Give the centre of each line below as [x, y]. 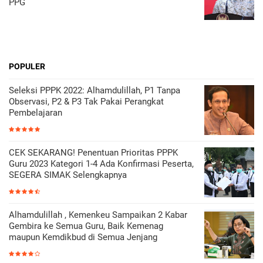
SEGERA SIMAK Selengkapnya [68, 175]
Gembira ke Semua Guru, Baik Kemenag [86, 226]
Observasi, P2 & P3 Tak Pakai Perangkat [86, 102]
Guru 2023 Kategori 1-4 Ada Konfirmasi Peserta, [101, 164]
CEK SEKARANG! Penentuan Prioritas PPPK [93, 153]
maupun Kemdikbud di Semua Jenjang [83, 237]
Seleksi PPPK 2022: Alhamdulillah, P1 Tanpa [95, 90]
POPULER [27, 66]
